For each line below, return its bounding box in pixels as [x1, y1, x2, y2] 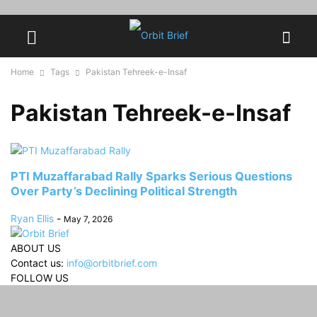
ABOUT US [11, 241, 61, 254]
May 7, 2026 [64, 213, 113, 224]
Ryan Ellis [11, 212, 54, 224]
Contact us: [11, 256, 67, 269]
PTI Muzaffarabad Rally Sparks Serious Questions [11, 169, 292, 184]
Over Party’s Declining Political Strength [11, 184, 237, 199]
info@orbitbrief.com [67, 256, 157, 269]
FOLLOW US [11, 271, 69, 284]
